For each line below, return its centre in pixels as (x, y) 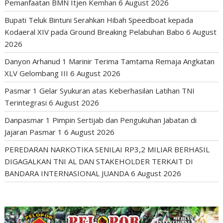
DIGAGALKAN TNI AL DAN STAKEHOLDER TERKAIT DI (99, 162)
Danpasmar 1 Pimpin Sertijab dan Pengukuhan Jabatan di (101, 120)
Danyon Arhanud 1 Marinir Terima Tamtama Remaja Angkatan (110, 61)
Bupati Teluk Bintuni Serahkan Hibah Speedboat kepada (99, 20)
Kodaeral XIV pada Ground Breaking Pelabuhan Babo (95, 32)
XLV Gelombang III (37, 73)
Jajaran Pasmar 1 (34, 132)
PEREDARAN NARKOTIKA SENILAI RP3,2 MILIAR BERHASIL (107, 150)
